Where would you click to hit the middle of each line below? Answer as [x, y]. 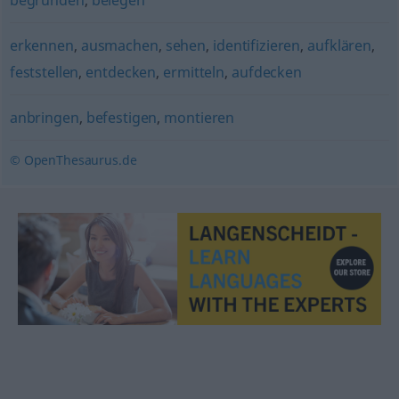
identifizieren [257, 45]
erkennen [41, 45]
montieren [199, 118]
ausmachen [119, 45]
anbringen [44, 118]
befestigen [122, 118]
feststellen [44, 72]
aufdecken [267, 72]
